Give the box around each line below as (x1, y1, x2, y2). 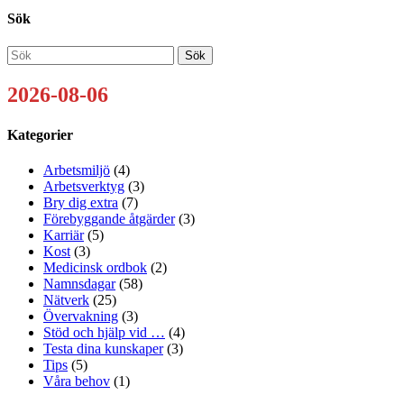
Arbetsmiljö (43, 161, 110, 178)
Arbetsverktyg (43, 178, 124, 194)
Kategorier (7, 126, 73, 142)
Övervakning (43, 308, 118, 324)
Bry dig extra (43, 194, 118, 210)
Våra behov (43, 372, 110, 389)
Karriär (43, 226, 84, 243)
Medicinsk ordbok (43, 259, 147, 275)
